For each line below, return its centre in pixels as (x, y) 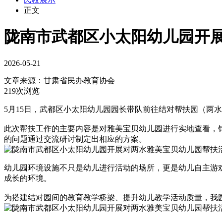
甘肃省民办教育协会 (79, 80)
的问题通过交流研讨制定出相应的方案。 (75, 139)
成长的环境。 (28, 178)
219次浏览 (22, 91)
